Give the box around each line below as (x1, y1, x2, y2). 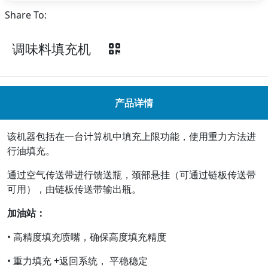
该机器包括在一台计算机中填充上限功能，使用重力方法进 (7, 130, 256, 143)
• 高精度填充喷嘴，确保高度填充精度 (7, 230, 166, 243)
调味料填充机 (12, 40, 109, 57)
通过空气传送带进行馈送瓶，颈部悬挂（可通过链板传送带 (7, 168, 256, 181)
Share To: (5, 8, 47, 22)
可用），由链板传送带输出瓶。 (7, 182, 141, 196)
